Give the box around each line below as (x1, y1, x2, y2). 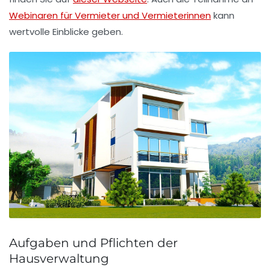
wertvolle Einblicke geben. (9, 25, 123, 38)
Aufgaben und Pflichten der (9, 235, 178, 250)
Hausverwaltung (9, 251, 109, 266)
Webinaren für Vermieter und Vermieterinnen (9, 8, 211, 22)
